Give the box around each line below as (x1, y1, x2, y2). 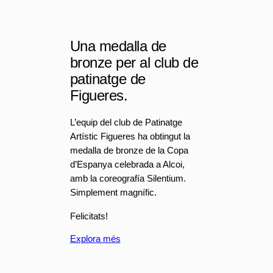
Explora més (69, 234, 121, 244)
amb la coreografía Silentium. (69, 173, 186, 183)
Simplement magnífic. (69, 187, 157, 197)
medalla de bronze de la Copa (69, 145, 188, 155)
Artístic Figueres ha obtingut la (69, 131, 190, 141)
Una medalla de (69, 37, 166, 54)
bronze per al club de (69, 54, 199, 71)
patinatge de (69, 70, 146, 87)
